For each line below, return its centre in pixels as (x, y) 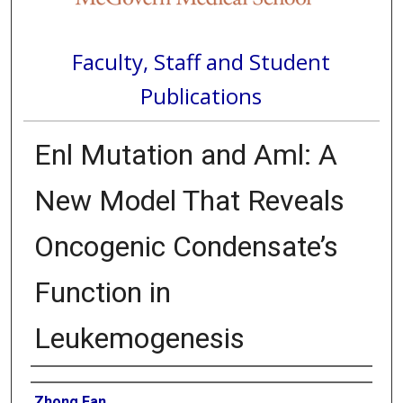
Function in (102, 292)
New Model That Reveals (189, 200)
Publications (201, 95)
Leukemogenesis (139, 338)
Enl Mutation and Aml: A (185, 154)
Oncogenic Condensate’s (186, 246)
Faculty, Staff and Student (201, 61)
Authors (54, 381)
